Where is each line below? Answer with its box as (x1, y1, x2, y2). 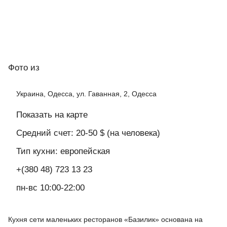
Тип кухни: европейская (16, 146, 110, 157)
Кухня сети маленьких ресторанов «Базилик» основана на (8, 215, 203, 224)
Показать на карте (16, 110, 88, 120)
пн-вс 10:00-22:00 (16, 183, 85, 193)
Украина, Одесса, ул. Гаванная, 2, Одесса (16, 90, 157, 98)
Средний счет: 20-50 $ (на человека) (16, 128, 160, 138)
